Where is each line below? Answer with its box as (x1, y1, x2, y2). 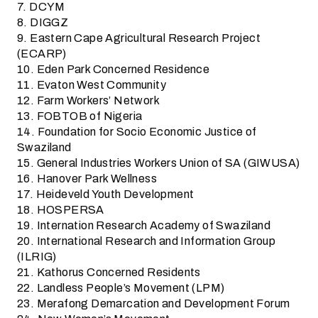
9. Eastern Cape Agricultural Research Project (17, 29, 261, 47)
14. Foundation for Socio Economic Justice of (17, 123, 257, 141)
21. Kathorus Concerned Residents (17, 263, 201, 281)
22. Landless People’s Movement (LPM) (17, 279, 225, 297)
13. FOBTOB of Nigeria (17, 107, 143, 125)
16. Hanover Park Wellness (17, 170, 157, 187)
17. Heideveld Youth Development (17, 185, 194, 203)
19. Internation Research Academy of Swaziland (17, 216, 270, 234)
